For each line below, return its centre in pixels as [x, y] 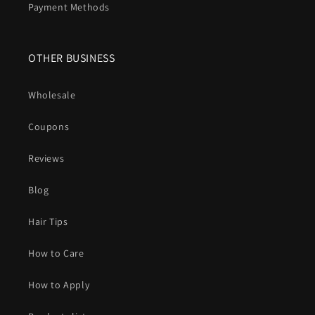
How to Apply [59, 285]
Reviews [46, 159]
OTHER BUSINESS [72, 58]
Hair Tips [48, 222]
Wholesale [52, 95]
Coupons [49, 127]
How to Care [56, 253]
